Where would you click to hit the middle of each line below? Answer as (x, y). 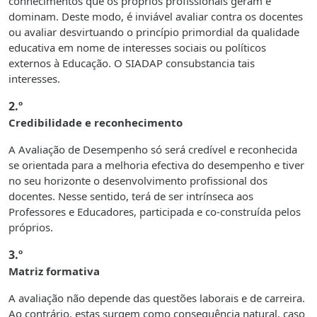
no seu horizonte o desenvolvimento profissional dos (138, 181)
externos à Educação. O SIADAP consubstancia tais (132, 63)
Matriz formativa (54, 271)
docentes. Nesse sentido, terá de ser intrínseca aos (131, 196)
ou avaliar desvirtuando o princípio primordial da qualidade (154, 32)
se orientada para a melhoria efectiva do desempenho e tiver (156, 165)
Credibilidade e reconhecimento (96, 123)
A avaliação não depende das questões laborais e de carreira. (157, 298)
